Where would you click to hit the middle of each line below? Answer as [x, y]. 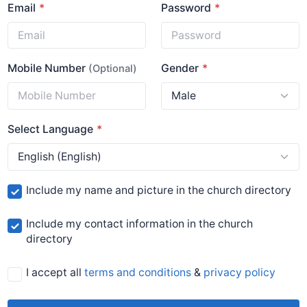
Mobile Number [48, 69]
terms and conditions [138, 273]
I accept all [56, 273]
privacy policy [240, 273]
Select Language [51, 130]
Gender [180, 69]
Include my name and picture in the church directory [159, 190]
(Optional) [113, 69]
